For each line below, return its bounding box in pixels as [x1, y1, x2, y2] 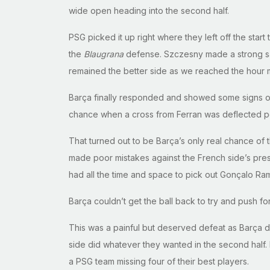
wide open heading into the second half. [69, 5, 229, 16]
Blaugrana [84, 49, 124, 60]
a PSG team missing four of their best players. [69, 256, 249, 267]
